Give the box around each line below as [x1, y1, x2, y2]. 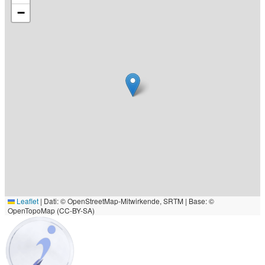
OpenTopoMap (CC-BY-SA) [8, 205, 95, 216]
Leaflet [15, 196, 38, 206]
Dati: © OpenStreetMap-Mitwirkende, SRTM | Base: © [42, 196, 214, 206]
